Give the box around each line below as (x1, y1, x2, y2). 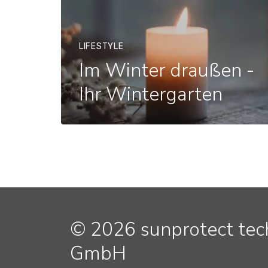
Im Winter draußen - (79, 57, 254, 83)
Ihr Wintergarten (79, 81, 223, 107)
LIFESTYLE (79, 41, 124, 51)
